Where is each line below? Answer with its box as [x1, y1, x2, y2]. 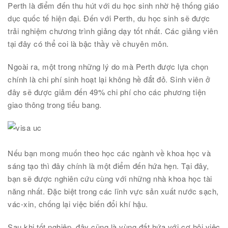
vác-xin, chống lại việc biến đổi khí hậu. [8, 198, 148, 209]
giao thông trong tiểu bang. [8, 99, 102, 110]
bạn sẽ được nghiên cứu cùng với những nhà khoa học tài [8, 173, 212, 184]
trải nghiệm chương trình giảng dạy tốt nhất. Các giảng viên [8, 25, 218, 36]
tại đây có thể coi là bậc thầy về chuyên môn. [8, 38, 169, 49]
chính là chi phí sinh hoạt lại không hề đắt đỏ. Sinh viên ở [8, 74, 211, 84]
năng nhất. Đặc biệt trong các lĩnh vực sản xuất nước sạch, [8, 186, 219, 196]
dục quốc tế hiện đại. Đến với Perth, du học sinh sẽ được [8, 13, 210, 23]
